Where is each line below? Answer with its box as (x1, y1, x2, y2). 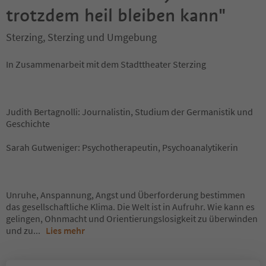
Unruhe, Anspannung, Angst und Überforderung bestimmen (6, 189, 245, 201)
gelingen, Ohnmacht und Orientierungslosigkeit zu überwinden (6, 213, 258, 224)
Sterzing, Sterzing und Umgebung (6, 30, 157, 44)
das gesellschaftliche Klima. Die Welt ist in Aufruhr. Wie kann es (6, 201, 255, 213)
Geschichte (6, 118, 50, 129)
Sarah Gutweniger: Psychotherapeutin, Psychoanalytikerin (6, 141, 238, 153)
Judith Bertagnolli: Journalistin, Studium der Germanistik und (6, 106, 253, 118)
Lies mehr (46, 224, 85, 236)
